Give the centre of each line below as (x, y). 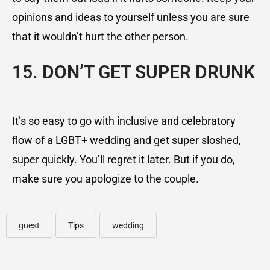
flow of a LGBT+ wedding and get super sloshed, (127, 140)
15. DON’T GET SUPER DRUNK (133, 72)
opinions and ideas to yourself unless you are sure (131, 17)
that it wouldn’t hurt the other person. (100, 37)
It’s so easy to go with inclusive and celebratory (124, 121)
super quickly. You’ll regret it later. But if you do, (124, 160)
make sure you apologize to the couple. (105, 179)
